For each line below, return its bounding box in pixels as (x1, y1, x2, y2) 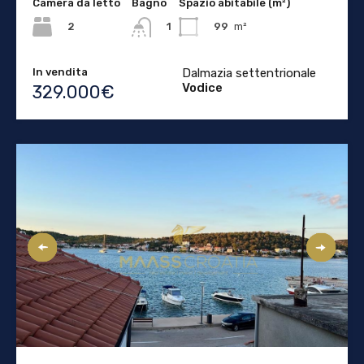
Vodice (182, 80, 223, 95)
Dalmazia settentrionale (182, 65, 316, 80)
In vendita (32, 65, 88, 78)
